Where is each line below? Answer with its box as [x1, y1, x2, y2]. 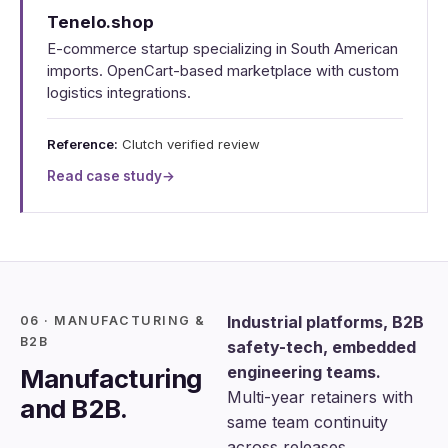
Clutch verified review [118, 135, 260, 152]
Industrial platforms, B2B [227, 311, 424, 332]
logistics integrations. [47, 84, 191, 103]
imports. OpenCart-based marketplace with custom [47, 62, 399, 81]
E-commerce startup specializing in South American [47, 40, 398, 59]
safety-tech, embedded [227, 336, 416, 357]
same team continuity [227, 411, 388, 432]
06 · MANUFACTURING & [20, 312, 206, 328]
